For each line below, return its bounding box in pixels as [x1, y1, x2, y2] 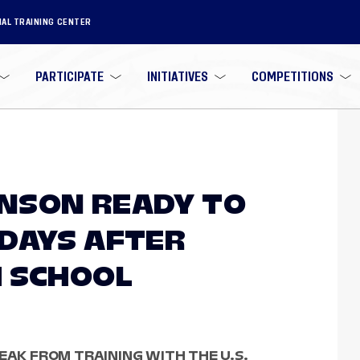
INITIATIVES [146, 70, 208, 83]
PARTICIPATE [35, 70, 104, 83]
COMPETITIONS [251, 70, 333, 83]
